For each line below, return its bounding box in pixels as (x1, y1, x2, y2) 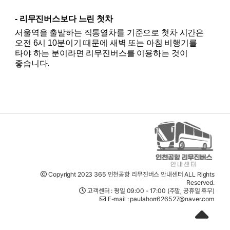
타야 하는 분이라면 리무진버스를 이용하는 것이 (15, 48, 188, 57)
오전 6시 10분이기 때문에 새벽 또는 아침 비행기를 (15, 38, 197, 47)
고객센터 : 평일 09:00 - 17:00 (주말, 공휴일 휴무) (86, 186, 215, 195)
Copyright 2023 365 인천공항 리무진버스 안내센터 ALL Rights (47, 170, 215, 178)
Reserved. (186, 178, 215, 186)
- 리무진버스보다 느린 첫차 (15, 14, 113, 24)
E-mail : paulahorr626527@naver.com (106, 195, 215, 203)
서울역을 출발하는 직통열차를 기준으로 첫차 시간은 (15, 28, 204, 37)
